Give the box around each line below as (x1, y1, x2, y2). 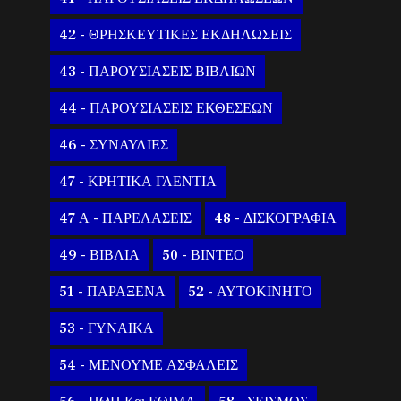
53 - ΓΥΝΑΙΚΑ (59, 320, 155, 338)
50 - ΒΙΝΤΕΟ (162, 246, 245, 265)
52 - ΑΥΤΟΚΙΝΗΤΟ (188, 283, 313, 302)
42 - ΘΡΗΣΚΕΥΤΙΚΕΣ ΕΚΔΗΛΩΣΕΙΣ (59, 26, 293, 45)
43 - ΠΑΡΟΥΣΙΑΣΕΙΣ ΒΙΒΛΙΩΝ (59, 63, 257, 81)
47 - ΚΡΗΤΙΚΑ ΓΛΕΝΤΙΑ (59, 173, 218, 192)
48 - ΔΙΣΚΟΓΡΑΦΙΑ (214, 209, 337, 228)
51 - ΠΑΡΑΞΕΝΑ (59, 283, 166, 302)
